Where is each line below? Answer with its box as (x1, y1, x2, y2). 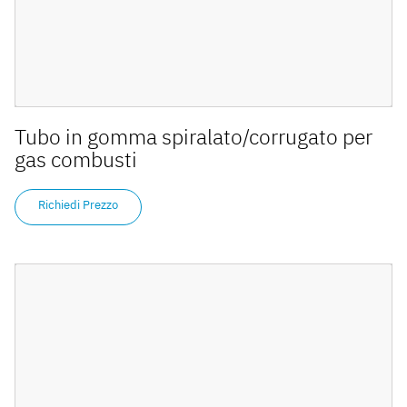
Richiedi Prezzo (38, 197, 118, 213)
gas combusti (15, 145, 137, 174)
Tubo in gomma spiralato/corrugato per (15, 123, 372, 151)
